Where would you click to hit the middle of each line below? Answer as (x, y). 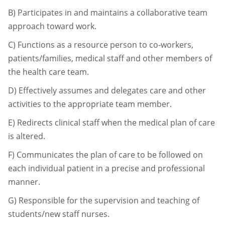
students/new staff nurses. (59, 214)
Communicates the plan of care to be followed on (110, 154)
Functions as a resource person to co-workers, (105, 44)
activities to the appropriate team (73, 104)
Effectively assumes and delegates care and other (112, 90)
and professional (173, 168)
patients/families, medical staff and (75, 58)
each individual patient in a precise (75, 168)
